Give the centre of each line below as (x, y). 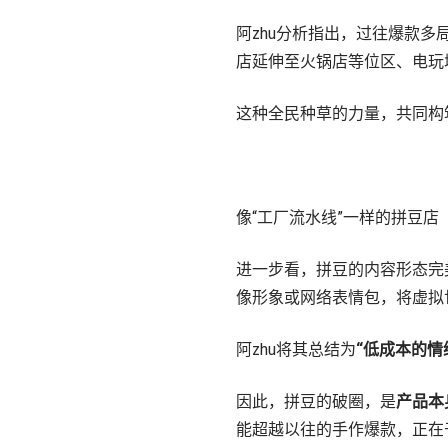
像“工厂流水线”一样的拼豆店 (337, 217)
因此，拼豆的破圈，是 (316, 401)
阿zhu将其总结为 (296, 349)
